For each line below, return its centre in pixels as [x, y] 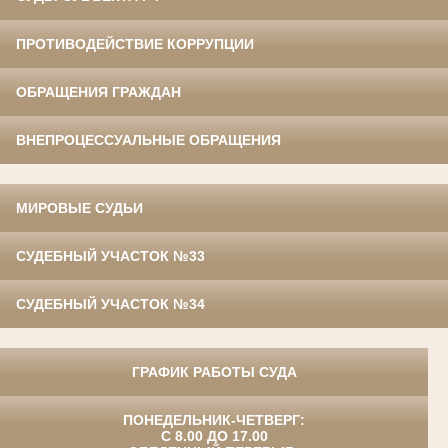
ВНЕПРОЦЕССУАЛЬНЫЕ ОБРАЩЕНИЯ [148, 140]
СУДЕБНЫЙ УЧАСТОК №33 [110, 256]
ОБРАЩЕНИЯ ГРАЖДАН [98, 92]
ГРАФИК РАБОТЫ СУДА [214, 372]
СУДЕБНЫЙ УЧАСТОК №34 [110, 304]
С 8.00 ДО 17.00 [214, 436]
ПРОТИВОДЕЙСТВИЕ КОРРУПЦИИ [135, 44]
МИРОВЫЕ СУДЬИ [79, 208]
